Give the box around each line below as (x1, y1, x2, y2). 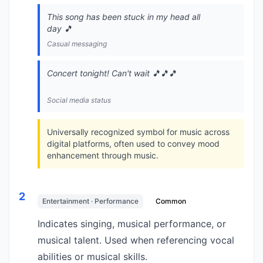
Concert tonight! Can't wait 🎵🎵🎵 (47, 68, 177, 78)
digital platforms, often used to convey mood (47, 139, 220, 149)
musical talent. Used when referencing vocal (38, 234, 234, 246)
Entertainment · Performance (42, 197, 139, 205)
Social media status (47, 96, 111, 104)
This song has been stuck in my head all (47, 12, 200, 22)
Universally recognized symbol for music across (47, 127, 230, 137)
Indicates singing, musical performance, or (38, 218, 226, 230)
